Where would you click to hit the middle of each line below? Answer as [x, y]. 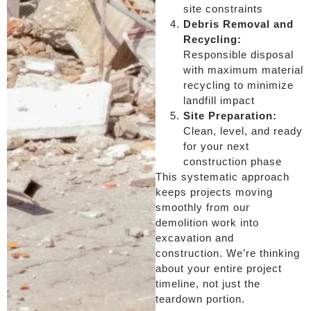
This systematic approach [222, 176]
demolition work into [207, 222]
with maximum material [243, 69]
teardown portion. [200, 299]
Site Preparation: [230, 115]
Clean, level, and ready [243, 131]
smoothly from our [203, 207]
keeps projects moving [214, 192]
